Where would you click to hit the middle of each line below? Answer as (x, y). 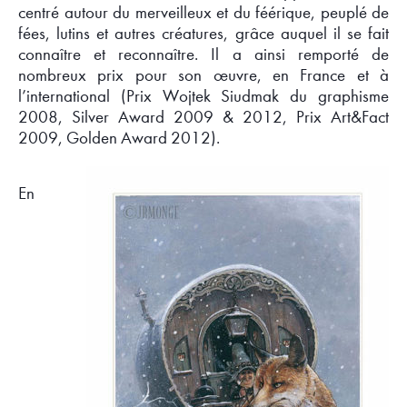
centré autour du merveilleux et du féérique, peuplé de (203, 12)
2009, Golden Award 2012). (119, 138)
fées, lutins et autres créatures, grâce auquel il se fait (203, 33)
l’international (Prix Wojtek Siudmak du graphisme (203, 96)
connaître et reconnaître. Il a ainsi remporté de (203, 54)
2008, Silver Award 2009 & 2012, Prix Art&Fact (203, 117)
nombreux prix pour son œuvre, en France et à (203, 75)
